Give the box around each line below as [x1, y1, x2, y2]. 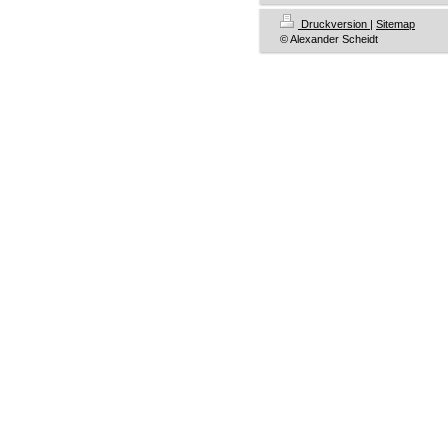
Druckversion [298, 18, 370, 30]
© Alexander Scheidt [280, 33, 378, 45]
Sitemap [376, 18, 415, 30]
